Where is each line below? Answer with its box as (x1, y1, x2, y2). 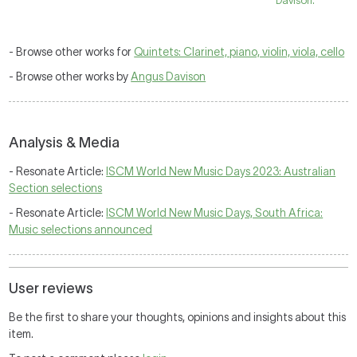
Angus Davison (131, 70, 206, 83)
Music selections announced (9, 223, 153, 236)
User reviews (9, 280, 94, 296)
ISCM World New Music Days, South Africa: (106, 206, 324, 219)
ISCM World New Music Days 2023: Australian (106, 165, 336, 178)
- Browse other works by (9, 70, 131, 83)
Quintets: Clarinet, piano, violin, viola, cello (134, 45, 345, 58)
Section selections (9, 182, 103, 194)
